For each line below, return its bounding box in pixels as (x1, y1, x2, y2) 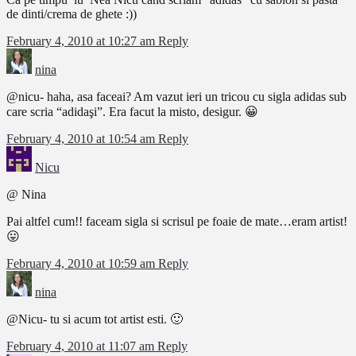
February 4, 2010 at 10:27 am (6, 34, 158, 48)
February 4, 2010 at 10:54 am (6, 132, 158, 146)
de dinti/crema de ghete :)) (6, 7, 137, 21)
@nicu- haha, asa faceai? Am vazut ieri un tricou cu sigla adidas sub (6, 90, 346, 104)
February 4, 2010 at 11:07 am (6, 339, 157, 354)
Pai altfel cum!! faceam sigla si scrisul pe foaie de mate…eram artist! (6, 215, 347, 229)
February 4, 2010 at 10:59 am (6, 257, 158, 271)
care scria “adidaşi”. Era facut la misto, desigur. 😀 (6, 105, 258, 119)
